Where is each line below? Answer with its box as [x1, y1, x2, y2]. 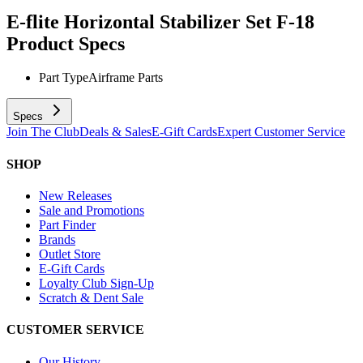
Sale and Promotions [39, 203, 144, 217]
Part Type [39, 70, 88, 85]
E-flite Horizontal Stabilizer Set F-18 [6, 11, 314, 32]
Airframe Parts [88, 70, 163, 85]
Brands [39, 232, 75, 246]
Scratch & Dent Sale [39, 290, 143, 305]
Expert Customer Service [217, 125, 345, 139]
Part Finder [39, 217, 96, 232]
